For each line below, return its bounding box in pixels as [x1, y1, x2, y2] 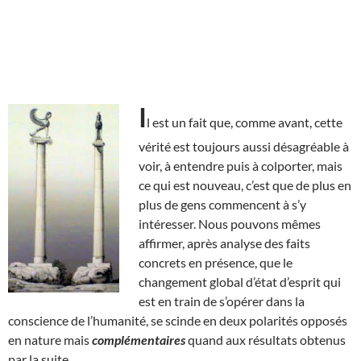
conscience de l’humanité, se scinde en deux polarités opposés [8, 312, 347, 328]
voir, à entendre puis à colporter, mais [139, 157, 342, 173]
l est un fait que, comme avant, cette [147, 114, 342, 130]
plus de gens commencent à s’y [139, 196, 306, 212]
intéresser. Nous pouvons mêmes [139, 215, 321, 231]
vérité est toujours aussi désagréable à [139, 138, 349, 154]
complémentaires [89, 331, 185, 347]
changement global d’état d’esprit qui [139, 273, 341, 289]
